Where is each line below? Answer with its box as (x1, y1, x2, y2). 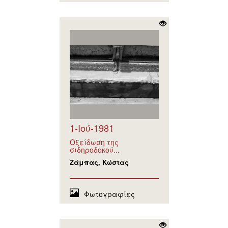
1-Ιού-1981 (69, 121, 114, 135)
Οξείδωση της (69, 137, 119, 148)
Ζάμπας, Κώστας (69, 157, 129, 167)
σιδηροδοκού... (69, 145, 120, 155)
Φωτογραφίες (83, 189, 135, 199)
